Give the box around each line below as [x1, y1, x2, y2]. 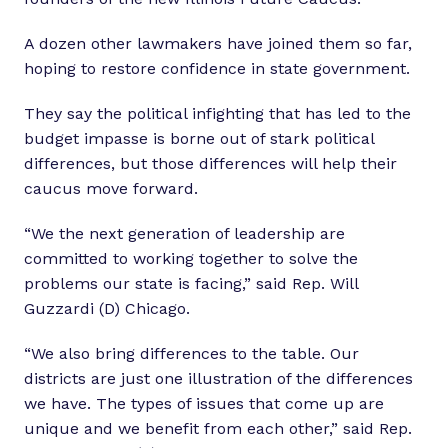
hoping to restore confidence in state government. [24, 59, 410, 79]
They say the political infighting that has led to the [24, 104, 411, 124]
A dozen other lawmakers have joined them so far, [24, 34, 412, 54]
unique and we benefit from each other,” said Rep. [24, 419, 412, 439]
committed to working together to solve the [24, 249, 358, 269]
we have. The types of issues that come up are [24, 394, 384, 414]
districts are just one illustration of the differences [24, 369, 413, 389]
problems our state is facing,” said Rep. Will [24, 274, 358, 294]
